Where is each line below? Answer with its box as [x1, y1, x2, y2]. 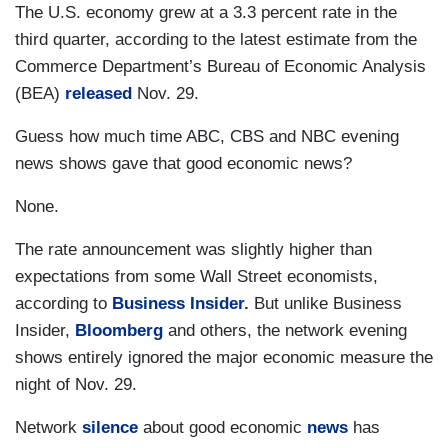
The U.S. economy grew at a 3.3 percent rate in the [15, 2, 397, 22]
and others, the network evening [163, 320, 407, 340]
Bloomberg [75, 320, 163, 340]
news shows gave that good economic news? [15, 153, 352, 173]
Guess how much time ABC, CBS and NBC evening [15, 126, 399, 146]
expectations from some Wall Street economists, [15, 266, 378, 286]
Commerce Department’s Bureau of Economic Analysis [15, 56, 426, 76]
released [65, 83, 132, 103]
